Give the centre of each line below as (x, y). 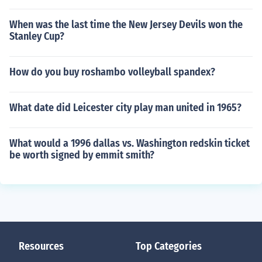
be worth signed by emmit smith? (82, 155)
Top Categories (169, 246)
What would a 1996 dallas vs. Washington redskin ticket (130, 143)
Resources (41, 246)
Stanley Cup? (37, 36)
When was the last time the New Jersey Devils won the (126, 25)
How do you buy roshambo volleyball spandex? (112, 72)
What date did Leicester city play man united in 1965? (125, 108)
